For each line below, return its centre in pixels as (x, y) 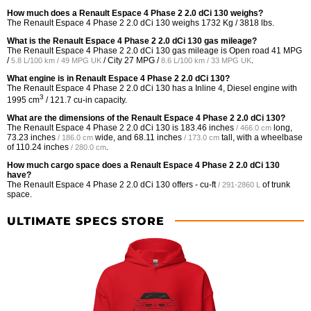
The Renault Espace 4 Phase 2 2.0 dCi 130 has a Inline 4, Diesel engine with (152, 88)
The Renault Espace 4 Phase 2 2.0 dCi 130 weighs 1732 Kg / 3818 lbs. (141, 23)
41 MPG (287, 50)
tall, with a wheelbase (261, 137)
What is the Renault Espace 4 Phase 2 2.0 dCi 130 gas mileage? (132, 41)
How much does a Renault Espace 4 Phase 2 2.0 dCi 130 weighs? (135, 13)
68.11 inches (158, 137)
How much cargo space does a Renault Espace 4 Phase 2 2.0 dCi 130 (143, 165)
